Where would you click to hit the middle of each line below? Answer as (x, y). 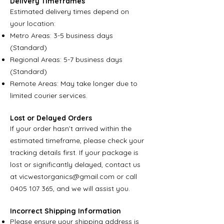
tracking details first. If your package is (74, 152)
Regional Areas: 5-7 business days (66, 59)
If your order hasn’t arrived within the (71, 128)
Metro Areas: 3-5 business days (61, 35)
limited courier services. (49, 95)
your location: (33, 23)
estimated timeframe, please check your (77, 140)
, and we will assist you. (91, 188)
